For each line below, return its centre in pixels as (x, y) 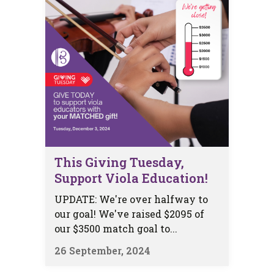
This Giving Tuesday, (119, 162)
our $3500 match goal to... (116, 229)
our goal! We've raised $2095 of (129, 214)
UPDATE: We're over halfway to (131, 199)
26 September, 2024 (102, 251)
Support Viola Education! (131, 178)
